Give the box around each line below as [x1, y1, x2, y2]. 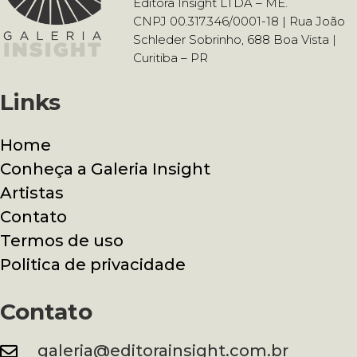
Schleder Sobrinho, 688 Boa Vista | [133, 31, 336, 47]
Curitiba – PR [133, 49, 208, 65]
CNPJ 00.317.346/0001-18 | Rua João [133, 13, 345, 29]
